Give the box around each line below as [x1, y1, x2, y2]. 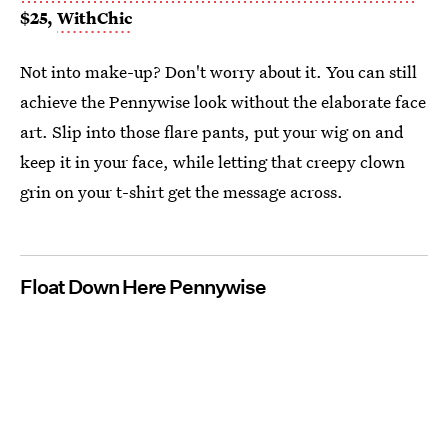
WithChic [57, 6, 132, 30]
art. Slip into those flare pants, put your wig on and [20, 120, 404, 144]
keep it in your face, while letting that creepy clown [20, 150, 405, 174]
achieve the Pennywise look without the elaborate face [20, 90, 426, 114]
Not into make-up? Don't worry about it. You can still [20, 60, 417, 84]
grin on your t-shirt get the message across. [20, 180, 343, 204]
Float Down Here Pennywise [20, 275, 266, 300]
